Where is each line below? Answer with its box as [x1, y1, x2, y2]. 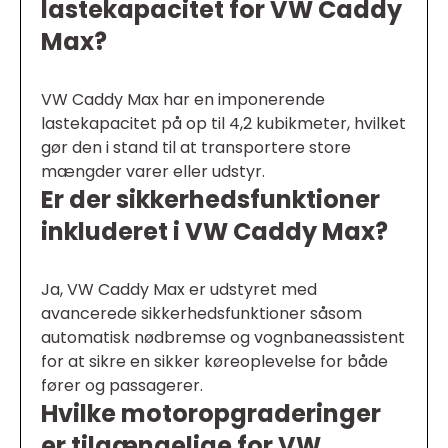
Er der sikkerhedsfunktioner [41, 182, 380, 216]
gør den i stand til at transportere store [41, 135, 351, 159]
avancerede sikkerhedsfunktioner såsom [41, 301, 362, 325]
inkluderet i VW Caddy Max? [41, 214, 388, 248]
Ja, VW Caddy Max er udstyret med [41, 277, 317, 301]
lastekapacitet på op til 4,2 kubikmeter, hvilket [41, 111, 406, 135]
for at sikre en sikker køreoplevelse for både [41, 349, 388, 373]
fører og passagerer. [41, 373, 203, 397]
